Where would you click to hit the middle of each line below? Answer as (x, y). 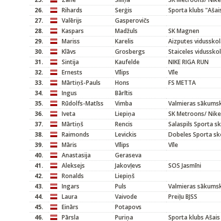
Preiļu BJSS (183, 197)
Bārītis (124, 93)
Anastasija (76, 155)
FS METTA (182, 83)
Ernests (72, 72)
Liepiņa (125, 114)
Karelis (124, 41)
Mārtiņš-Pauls (81, 83)
